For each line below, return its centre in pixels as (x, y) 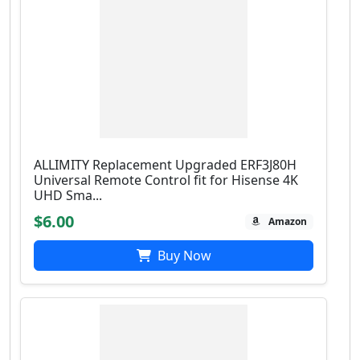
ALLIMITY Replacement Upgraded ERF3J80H (165, 165)
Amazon (288, 222)
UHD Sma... (68, 196)
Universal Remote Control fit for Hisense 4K (166, 180)
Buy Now (182, 256)
